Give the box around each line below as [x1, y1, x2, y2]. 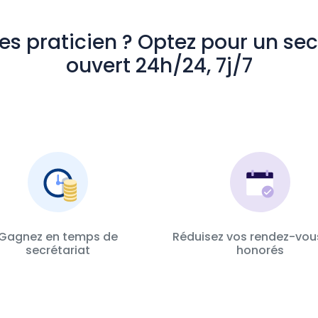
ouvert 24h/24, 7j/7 [65, 52, 253, 79]
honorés [236, 242, 284, 258]
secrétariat [26, 242, 90, 258]
